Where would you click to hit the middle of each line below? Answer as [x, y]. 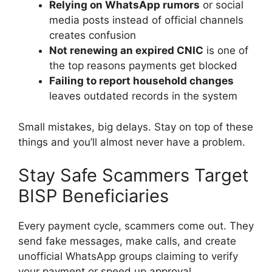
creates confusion [93, 36]
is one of [226, 51]
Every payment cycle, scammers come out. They [136, 226]
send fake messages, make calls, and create [127, 241]
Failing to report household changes [141, 81]
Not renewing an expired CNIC [126, 51]
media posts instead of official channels [146, 20]
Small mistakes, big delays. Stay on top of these [136, 127]
